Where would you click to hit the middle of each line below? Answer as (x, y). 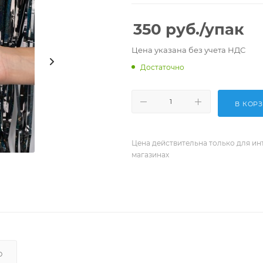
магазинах (150, 155)
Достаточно (162, 67)
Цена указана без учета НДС (188, 50)
